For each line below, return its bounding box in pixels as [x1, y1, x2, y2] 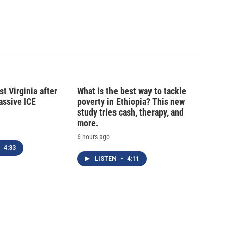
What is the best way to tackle [77, 86, 186, 97]
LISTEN [95, 155, 118, 163]
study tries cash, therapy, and [77, 107, 184, 118]
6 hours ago [77, 133, 110, 141]
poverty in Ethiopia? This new [77, 96, 185, 107]
